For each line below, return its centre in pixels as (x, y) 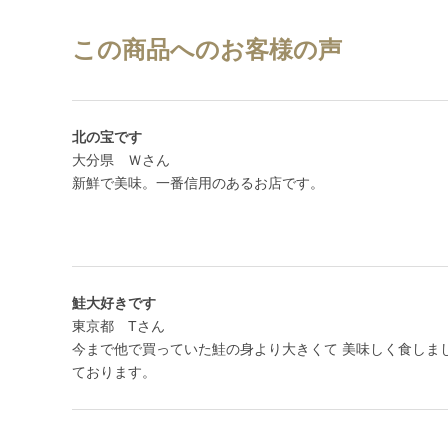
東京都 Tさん (118, 326)
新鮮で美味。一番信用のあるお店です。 (198, 183)
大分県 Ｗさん (121, 160)
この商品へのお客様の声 (207, 50)
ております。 (114, 372)
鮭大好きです (114, 303)
